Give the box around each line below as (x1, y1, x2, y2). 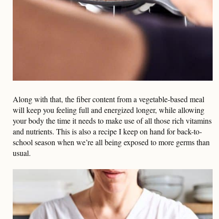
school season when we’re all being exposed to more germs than (13, 136, 210, 147)
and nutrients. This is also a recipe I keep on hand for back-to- (13, 126, 202, 136)
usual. (13, 147, 31, 158)
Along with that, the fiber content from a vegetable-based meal (13, 93, 204, 104)
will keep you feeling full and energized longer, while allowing (13, 104, 204, 115)
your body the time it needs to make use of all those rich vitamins (13, 115, 212, 126)
